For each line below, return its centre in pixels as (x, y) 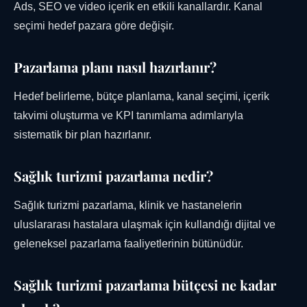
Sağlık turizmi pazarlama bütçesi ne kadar (145, 285)
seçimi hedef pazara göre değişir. (94, 26)
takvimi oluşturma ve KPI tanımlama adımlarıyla (128, 116)
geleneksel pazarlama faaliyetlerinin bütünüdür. (128, 244)
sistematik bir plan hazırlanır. (83, 135)
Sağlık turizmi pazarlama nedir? (113, 176)
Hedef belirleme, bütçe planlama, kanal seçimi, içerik (142, 97)
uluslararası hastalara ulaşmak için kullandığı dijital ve (145, 225)
